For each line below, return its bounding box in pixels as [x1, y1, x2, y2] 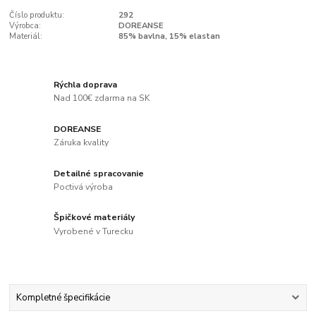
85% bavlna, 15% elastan [118, 31, 220, 42]
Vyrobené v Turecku [54, 226, 134, 238]
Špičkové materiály [54, 212, 135, 224]
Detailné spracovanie [54, 167, 145, 179]
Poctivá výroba [54, 181, 114, 193]
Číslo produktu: [9, 10, 65, 21]
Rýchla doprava [54, 78, 118, 90]
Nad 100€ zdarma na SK [54, 92, 151, 104]
